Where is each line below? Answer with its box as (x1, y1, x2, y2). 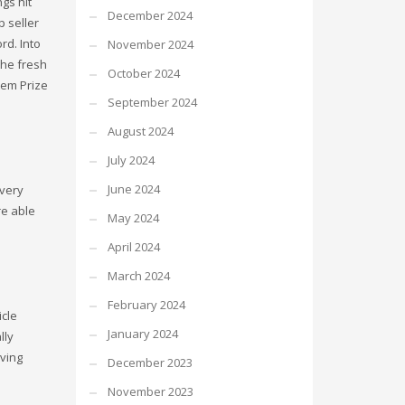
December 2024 (107, 7, 193, 24)
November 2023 (107, 383, 193, 400)
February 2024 (107, 297, 185, 313)
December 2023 (107, 354, 193, 371)
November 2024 (107, 36, 193, 52)
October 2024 (107, 65, 180, 81)
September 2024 (107, 94, 197, 110)
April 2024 (107, 239, 160, 255)
